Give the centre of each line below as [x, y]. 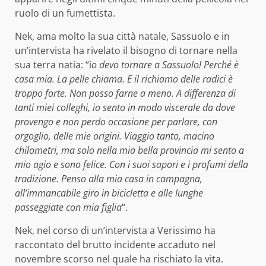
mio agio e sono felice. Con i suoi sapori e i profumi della [132, 164]
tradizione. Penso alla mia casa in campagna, [109, 178]
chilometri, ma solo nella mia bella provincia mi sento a [129, 150]
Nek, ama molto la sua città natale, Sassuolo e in [122, 36]
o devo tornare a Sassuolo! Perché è [165, 64]
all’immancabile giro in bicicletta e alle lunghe [109, 193]
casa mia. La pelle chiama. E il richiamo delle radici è [124, 79]
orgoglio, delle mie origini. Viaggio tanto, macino [115, 136]
